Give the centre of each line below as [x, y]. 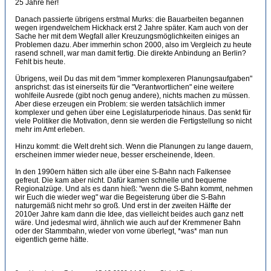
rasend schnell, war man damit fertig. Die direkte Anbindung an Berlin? [131, 53]
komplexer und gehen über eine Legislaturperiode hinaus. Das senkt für [133, 113]
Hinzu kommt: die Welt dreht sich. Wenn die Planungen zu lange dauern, [134, 146]
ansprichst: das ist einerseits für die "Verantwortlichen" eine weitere [125, 87]
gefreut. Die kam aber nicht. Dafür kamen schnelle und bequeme [121, 180]
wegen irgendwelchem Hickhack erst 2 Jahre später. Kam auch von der [132, 28]
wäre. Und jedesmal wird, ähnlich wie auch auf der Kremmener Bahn [128, 223]
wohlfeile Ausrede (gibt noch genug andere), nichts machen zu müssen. [132, 96]
